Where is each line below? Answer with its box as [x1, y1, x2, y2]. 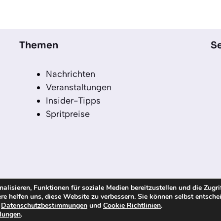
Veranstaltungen [46, 81, 112, 93]
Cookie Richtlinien [103, 201, 161, 210]
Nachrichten [46, 68, 96, 79]
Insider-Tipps [46, 95, 101, 106]
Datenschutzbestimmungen [1, 201, 87, 210]
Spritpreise [46, 108, 90, 119]
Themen [19, 39, 59, 51]
